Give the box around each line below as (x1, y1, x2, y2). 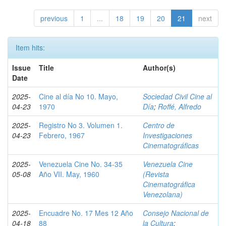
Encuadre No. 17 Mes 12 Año (39, 208, 133, 218)
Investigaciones (143, 130, 192, 140)
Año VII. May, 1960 (39, 169, 99, 179)
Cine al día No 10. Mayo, (39, 91, 118, 101)
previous (40, 13, 68, 23)
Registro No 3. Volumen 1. (39, 120, 123, 130)
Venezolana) (143, 189, 183, 199)
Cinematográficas (143, 140, 199, 150)
